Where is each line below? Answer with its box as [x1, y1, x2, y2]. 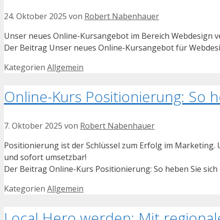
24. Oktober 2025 [4, 10, 67, 22]
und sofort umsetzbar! [4, 151, 86, 163]
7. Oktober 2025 [4, 120, 62, 131]
